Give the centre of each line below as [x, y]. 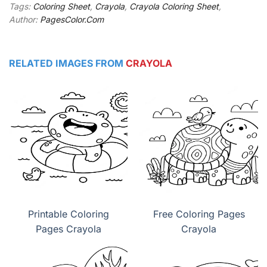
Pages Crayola [68, 229]
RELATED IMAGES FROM [67, 63]
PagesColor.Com [72, 19]
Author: [24, 19]
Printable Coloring [68, 214]
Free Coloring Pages [199, 214]
